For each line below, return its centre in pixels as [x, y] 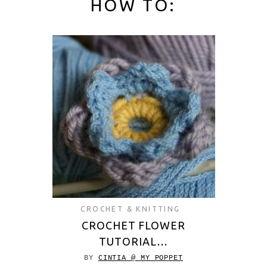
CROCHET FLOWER [133, 225]
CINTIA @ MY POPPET [140, 258]
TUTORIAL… [133, 241]
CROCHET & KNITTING [131, 209]
